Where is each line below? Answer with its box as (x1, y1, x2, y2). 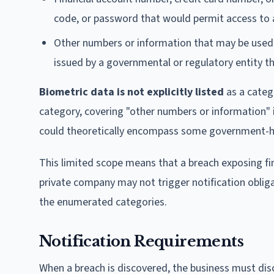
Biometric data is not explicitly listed (39, 84, 224, 100)
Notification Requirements (39, 232, 243, 250)
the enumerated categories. (39, 194, 167, 210)
